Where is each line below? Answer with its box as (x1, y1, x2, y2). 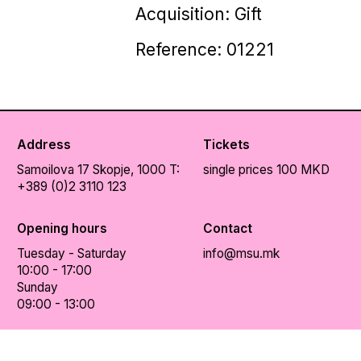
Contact (202, 220, 252, 236)
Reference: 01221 (135, 39, 274, 60)
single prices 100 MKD (202, 161, 330, 177)
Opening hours (16, 220, 107, 236)
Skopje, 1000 (92, 161, 166, 177)
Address (16, 136, 71, 152)
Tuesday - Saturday (16, 245, 127, 261)
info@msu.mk (202, 245, 280, 261)
